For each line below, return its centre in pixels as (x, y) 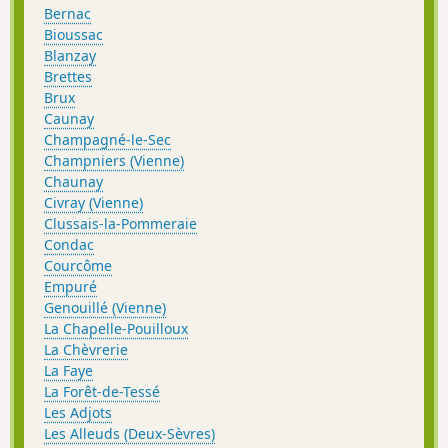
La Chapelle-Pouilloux (116, 329)
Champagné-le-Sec (107, 140)
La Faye (68, 371)
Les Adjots (78, 413)
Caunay (69, 119)
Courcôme (78, 266)
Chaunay (73, 182)
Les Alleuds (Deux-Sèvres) (129, 434)
